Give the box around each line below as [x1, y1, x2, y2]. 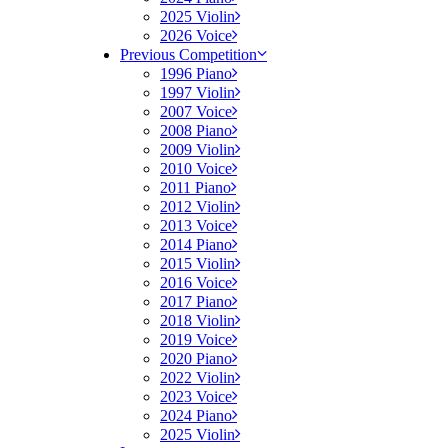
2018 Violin [160, 312, 235, 329]
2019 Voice [160, 331, 232, 348]
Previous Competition [120, 46, 257, 63]
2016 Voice [160, 274, 232, 291]
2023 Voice [160, 388, 232, 405]
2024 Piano [160, 407, 232, 424]
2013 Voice [160, 217, 232, 234]
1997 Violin [160, 84, 235, 101]
